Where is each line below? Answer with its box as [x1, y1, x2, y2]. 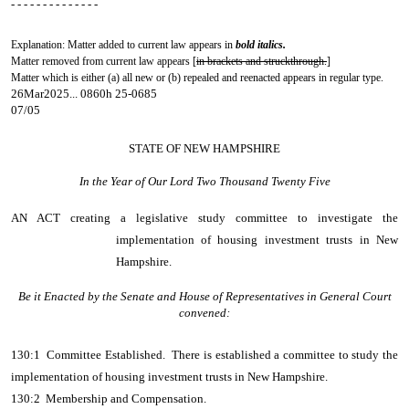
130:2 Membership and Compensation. [11, 392, 206, 405]
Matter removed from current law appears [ [11, 55, 196, 68]
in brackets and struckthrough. [196, 55, 327, 68]
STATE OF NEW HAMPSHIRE [129, 142, 280, 155]
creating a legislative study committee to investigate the [60, 211, 398, 225]
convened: [179, 306, 230, 320]
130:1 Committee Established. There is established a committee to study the [11, 348, 398, 362]
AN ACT [11, 211, 60, 225]
